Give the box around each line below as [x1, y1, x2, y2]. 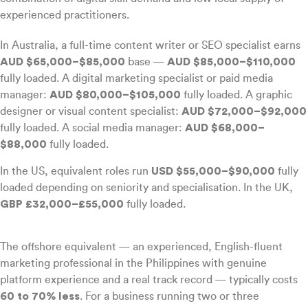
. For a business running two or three [80, 291, 259, 302]
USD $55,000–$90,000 [151, 165, 275, 177]
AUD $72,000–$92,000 [181, 106, 307, 118]
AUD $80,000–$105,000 [49, 89, 181, 101]
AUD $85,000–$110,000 [167, 56, 296, 68]
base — [125, 56, 167, 68]
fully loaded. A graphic [181, 89, 292, 101]
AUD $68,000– [185, 122, 265, 134]
